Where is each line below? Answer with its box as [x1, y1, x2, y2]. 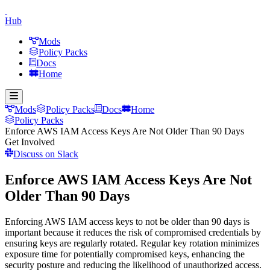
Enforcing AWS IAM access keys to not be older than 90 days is [5, 216, 250, 227]
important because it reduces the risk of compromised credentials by [5, 227, 261, 237]
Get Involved [5, 137, 55, 147]
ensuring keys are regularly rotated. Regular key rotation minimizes [5, 237, 259, 248]
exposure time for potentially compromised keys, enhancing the [5, 248, 245, 259]
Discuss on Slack [13, 149, 78, 159]
